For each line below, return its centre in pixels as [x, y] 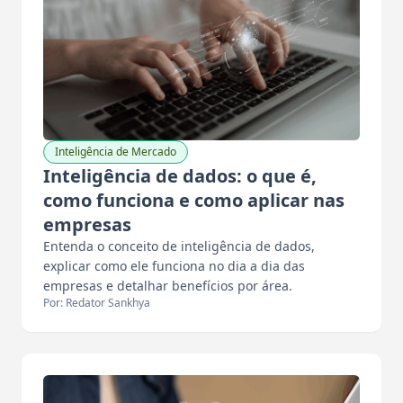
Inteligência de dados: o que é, [180, 176]
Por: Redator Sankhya [97, 303]
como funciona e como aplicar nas [194, 201]
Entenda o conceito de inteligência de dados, [179, 246]
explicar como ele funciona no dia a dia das [174, 266]
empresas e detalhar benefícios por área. [170, 286]
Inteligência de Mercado [116, 152]
